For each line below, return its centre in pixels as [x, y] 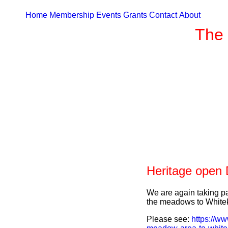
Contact [163, 15]
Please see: [169, 219]
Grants [135, 15]
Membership [72, 15]
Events [109, 15]
